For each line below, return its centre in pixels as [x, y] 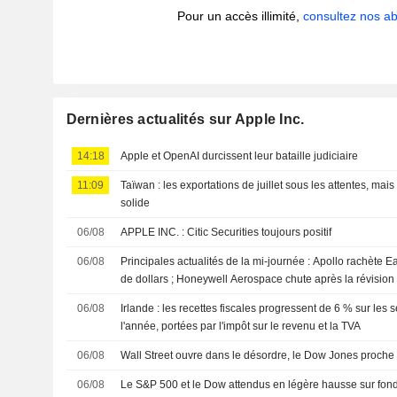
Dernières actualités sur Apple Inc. [185, 119]
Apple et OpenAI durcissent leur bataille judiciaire [240, 156]
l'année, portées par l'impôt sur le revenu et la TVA [241, 326]
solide [136, 203]
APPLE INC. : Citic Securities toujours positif [260, 232]
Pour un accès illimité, [241, 16]
